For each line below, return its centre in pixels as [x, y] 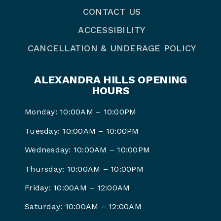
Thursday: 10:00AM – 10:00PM [84, 169]
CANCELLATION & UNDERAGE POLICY [112, 48]
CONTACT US [112, 12]
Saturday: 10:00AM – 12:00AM [83, 207]
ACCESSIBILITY [112, 30]
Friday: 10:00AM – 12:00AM [77, 187]
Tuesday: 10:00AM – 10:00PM [82, 131]
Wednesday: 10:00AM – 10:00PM [87, 150]
